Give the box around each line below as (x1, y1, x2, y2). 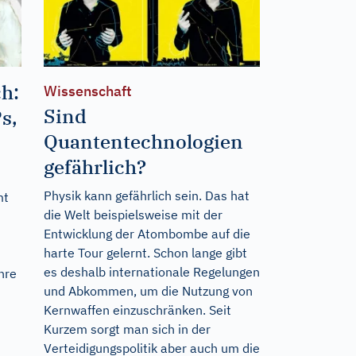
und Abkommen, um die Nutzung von (43, 282, 253, 299)
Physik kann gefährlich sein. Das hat (43, 187, 250, 203)
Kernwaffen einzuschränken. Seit (43, 301, 231, 318)
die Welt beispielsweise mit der (43, 206, 222, 222)
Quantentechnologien (43, 128, 243, 154)
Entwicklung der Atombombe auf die (43, 225, 250, 242)
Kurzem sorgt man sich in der (43, 320, 211, 337)
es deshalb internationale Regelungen (43, 263, 260, 280)
